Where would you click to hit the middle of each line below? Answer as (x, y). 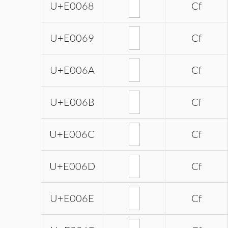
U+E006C (72, 134)
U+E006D (72, 166)
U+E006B (72, 102)
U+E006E (72, 198)
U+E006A (72, 70)
